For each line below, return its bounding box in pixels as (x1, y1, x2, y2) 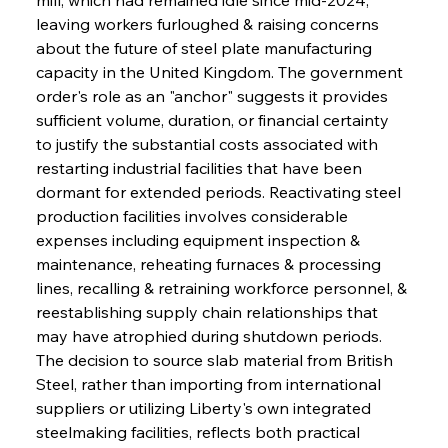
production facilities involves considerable (35, 205, 352, 226)
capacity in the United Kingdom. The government (35, 61, 407, 82)
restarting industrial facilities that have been (35, 157, 366, 178)
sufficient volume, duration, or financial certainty (35, 109, 393, 130)
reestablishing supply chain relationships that (35, 301, 382, 322)
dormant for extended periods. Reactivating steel (35, 181, 405, 202)
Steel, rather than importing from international (35, 373, 385, 394)
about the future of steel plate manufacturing (35, 37, 376, 58)
